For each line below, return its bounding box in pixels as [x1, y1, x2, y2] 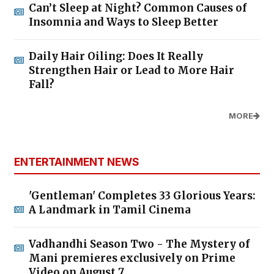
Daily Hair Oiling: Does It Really [29, 50, 203, 64]
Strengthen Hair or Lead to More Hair [29, 64, 234, 78]
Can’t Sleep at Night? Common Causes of [29, 1, 246, 15]
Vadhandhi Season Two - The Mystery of [29, 237, 250, 251]
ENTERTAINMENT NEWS [14, 155, 139, 169]
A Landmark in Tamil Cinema [29, 203, 191, 217]
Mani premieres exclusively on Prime [29, 251, 235, 265]
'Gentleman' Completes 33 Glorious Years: [29, 189, 256, 203]
